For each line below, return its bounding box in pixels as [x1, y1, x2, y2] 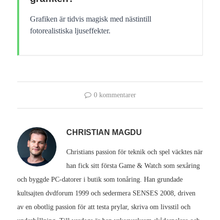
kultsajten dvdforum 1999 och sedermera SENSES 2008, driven [17, 189, 195, 197]
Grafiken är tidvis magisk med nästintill [30, 14, 151, 23]
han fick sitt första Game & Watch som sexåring [66, 162, 200, 169]
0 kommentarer [93, 91, 136, 99]
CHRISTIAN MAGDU [66, 128, 142, 137]
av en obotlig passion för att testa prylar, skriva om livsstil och [17, 203, 191, 211]
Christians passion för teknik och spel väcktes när [66, 148, 203, 156]
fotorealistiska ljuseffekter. [30, 26, 110, 35]
